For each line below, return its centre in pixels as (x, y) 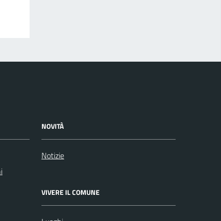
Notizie (53, 156)
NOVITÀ (53, 126)
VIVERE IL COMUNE (71, 192)
